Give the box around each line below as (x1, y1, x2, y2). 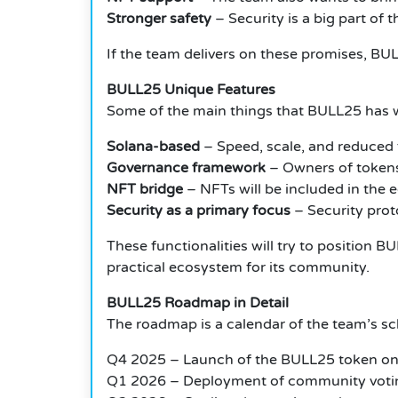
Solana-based (107, 138, 200, 156)
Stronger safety (107, 10, 211, 28)
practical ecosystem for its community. (107, 259, 370, 277)
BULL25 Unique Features (107, 81, 275, 99)
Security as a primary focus (107, 202, 291, 220)
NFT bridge (107, 180, 183, 199)
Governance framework (107, 159, 266, 178)
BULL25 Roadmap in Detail (107, 294, 289, 313)
